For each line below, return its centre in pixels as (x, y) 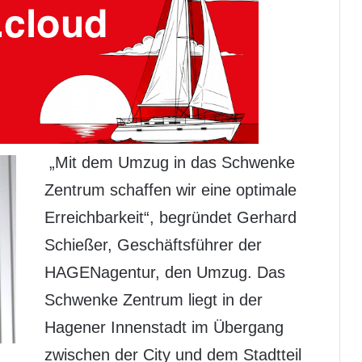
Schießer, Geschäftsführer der (153, 245)
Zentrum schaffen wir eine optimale (170, 190)
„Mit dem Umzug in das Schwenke (172, 162)
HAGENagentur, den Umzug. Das (165, 272)
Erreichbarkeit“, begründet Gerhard (170, 217)
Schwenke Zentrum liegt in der (154, 300)
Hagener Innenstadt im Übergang (164, 327)
